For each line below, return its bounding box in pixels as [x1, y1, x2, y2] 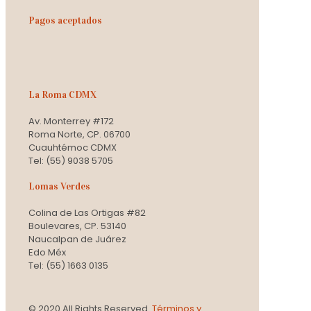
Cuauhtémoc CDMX [28, 140, 117, 154]
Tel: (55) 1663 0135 [28, 258, 108, 272]
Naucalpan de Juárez [28, 232, 126, 246]
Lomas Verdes [28, 180, 90, 193]
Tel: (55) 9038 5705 [28, 153, 113, 167]
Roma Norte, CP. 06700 [28, 127, 131, 141]
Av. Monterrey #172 [28, 114, 114, 128]
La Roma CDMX [28, 89, 96, 101]
